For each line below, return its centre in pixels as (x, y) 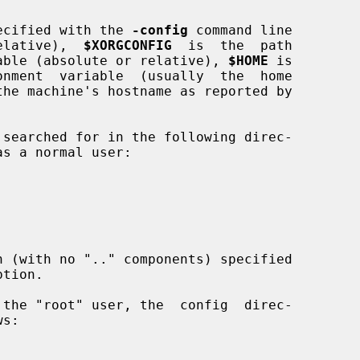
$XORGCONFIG (128, 45)
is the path (232, 45)
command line (240, 30)
